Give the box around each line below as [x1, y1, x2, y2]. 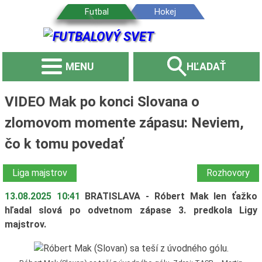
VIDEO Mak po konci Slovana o [4, 93, 199, 110]
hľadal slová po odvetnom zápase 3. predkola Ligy [4, 204, 258, 216]
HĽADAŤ [186, 60, 226, 73]
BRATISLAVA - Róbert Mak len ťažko [85, 190, 258, 202]
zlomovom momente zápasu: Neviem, [4, 114, 244, 131]
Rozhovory [206, 167, 250, 178]
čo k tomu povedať [4, 135, 124, 152]
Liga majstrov [12, 167, 67, 178]
